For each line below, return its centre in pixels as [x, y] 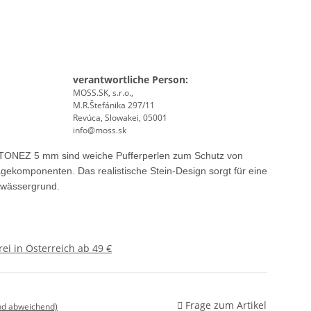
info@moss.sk [99, 131]
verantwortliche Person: [130, 80]
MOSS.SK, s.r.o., [103, 93]
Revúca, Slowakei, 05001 [120, 118]
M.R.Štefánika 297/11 [114, 106]
